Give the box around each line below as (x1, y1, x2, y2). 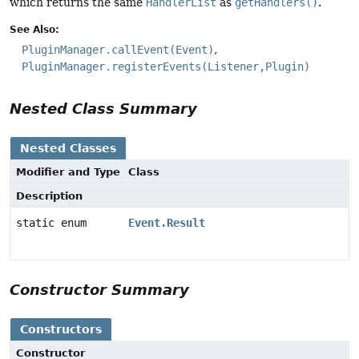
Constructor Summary (10, 280, 189, 298)
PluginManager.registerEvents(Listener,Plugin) (22, 59, 310, 73)
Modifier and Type (16, 165, 120, 178)
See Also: (10, 23, 59, 35)
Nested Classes (20, 141, 116, 155)
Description (16, 189, 83, 202)
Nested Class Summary (10, 99, 197, 117)
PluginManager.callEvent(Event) (22, 42, 214, 56)
